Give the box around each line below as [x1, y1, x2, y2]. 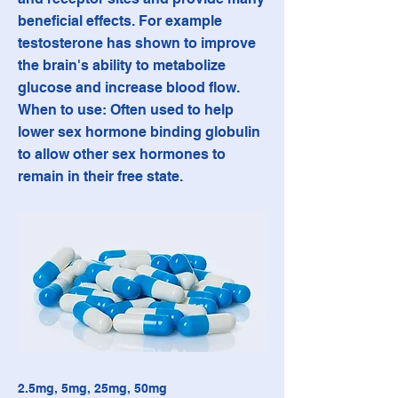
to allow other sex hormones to [18, 146, 226, 163]
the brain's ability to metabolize [18, 57, 226, 74]
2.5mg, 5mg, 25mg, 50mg [18, 381, 167, 395]
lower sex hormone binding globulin [18, 123, 260, 140]
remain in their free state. [18, 168, 183, 185]
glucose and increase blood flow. [18, 79, 239, 96]
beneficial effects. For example [18, 12, 222, 29]
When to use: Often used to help [18, 101, 234, 118]
